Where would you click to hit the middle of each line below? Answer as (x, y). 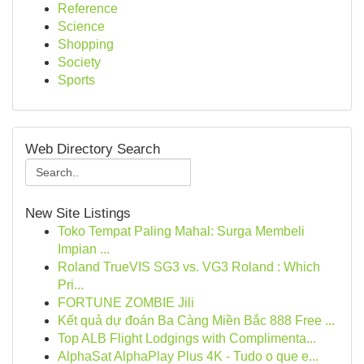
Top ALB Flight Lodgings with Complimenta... (187, 338)
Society (79, 62)
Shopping (86, 44)
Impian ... (84, 249)
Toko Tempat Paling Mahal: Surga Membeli (181, 231)
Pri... (71, 285)
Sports (76, 80)
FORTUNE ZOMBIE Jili (126, 303)
